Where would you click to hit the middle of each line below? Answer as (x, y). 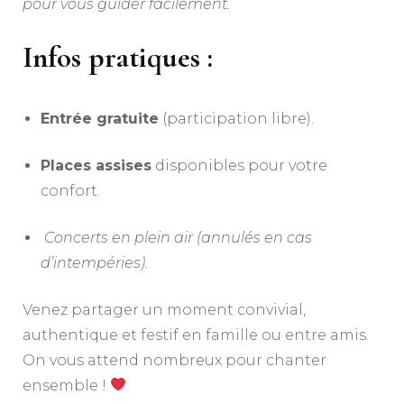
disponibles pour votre (239, 165)
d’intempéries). (94, 262)
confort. (70, 190)
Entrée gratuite (100, 118)
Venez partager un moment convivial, (164, 309)
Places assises (96, 165)
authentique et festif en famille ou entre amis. (196, 335)
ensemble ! (66, 385)
